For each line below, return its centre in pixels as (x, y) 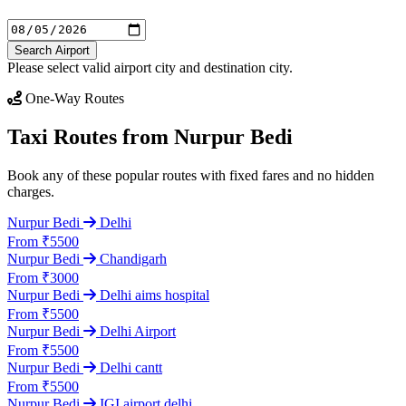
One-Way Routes (73, 98)
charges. (31, 191)
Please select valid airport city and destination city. (150, 67)
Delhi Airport (138, 331)
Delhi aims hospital (155, 295)
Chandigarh (133, 258)
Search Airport (52, 50)
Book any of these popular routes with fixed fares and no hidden (191, 175)
